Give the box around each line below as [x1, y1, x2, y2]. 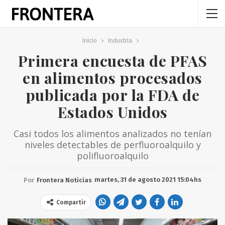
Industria [107, 37, 132, 44]
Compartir [56, 198, 86, 206]
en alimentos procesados [23, 68, 202, 88]
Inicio [82, 37, 97, 44]
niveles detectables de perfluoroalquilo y [24, 139, 201, 151]
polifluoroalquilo [76, 150, 149, 162]
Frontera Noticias [37, 176, 92, 184]
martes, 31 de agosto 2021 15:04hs [94, 176, 201, 183]
